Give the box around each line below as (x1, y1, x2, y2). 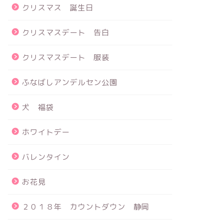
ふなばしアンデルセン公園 (21, 77, 117, 88)
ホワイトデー (21, 127, 70, 137)
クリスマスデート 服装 (21, 52, 110, 63)
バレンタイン (21, 152, 70, 162)
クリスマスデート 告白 (21, 27, 110, 38)
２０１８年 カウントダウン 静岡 (21, 202, 149, 212)
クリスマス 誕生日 (21, 2, 94, 13)
